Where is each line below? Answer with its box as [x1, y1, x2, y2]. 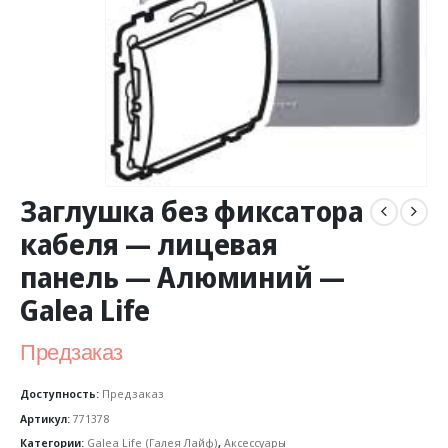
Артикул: [20, 410, 73, 426]
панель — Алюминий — [20, 258, 345, 297]
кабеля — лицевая [20, 225, 278, 264]
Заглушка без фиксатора [20, 192, 364, 231]
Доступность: [20, 385, 102, 401]
